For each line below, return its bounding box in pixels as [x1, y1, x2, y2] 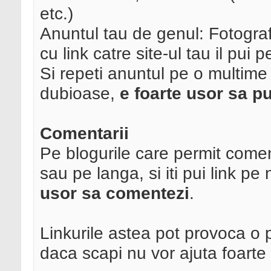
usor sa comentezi [40, 183, 189, 203]
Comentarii [40, 123, 129, 143]
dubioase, [40, 83, 120, 103]
